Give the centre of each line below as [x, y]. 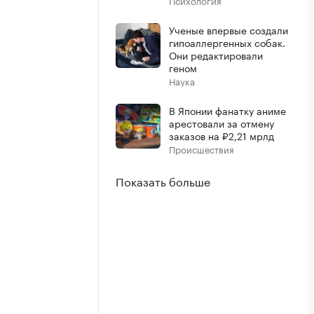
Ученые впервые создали [228, 29]
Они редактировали [216, 55]
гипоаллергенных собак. [227, 42]
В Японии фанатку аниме [227, 110]
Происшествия [202, 149]
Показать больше [163, 180]
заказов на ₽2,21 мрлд [221, 135]
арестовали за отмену [221, 123]
